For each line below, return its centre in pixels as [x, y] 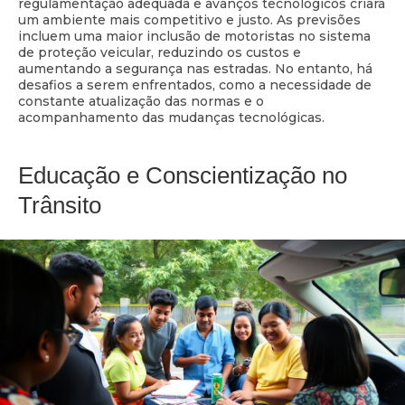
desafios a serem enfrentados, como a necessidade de [195, 85]
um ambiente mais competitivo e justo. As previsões [189, 19]
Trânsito [60, 205]
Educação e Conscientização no [183, 175]
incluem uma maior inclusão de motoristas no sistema [194, 36]
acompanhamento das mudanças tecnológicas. [171, 117]
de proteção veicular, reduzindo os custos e [160, 52]
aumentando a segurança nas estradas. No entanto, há [195, 68]
